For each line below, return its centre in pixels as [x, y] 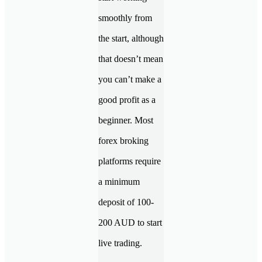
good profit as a [127, 99]
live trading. [120, 243]
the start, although [131, 38]
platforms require [130, 161]
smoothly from [125, 18]
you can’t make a [130, 79]
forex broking [123, 140]
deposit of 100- [126, 202]
